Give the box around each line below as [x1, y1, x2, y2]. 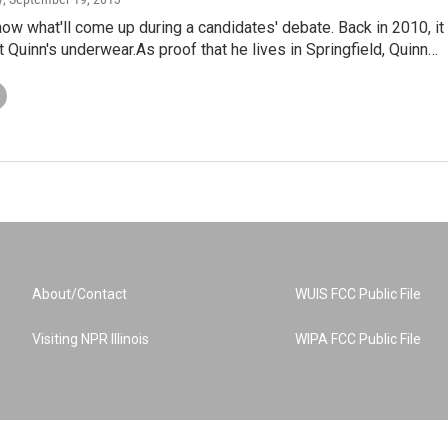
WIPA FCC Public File [295, 331, 422, 348]
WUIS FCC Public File [295, 286, 422, 303]
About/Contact [32, 286, 127, 303]
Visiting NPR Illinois [32, 331, 149, 348]
